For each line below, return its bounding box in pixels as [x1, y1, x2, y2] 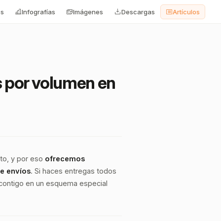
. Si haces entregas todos [31, 167, 116, 175]
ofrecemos [45, 154, 85, 163]
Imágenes [73, 7, 103, 16]
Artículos [173, 7, 200, 16]
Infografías [22, 7, 55, 16]
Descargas [121, 7, 155, 16]
